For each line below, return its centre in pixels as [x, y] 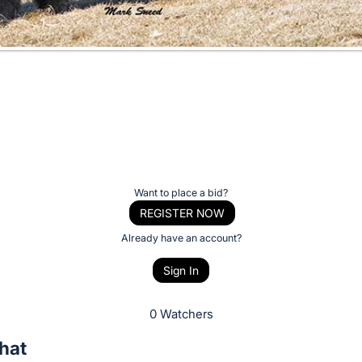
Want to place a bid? [181, 192]
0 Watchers [181, 314]
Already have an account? [181, 238]
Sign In [181, 271]
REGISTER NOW [182, 213]
